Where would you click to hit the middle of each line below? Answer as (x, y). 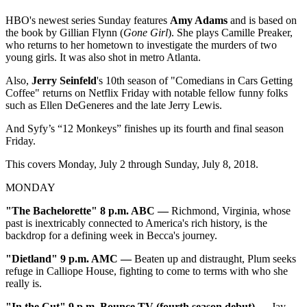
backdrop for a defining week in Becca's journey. (111, 236)
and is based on (262, 21)
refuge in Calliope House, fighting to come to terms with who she (147, 271)
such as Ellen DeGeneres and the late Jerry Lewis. (114, 106)
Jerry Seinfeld (64, 81)
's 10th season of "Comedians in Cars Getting (195, 81)
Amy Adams (199, 21)
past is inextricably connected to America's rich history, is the (136, 223)
